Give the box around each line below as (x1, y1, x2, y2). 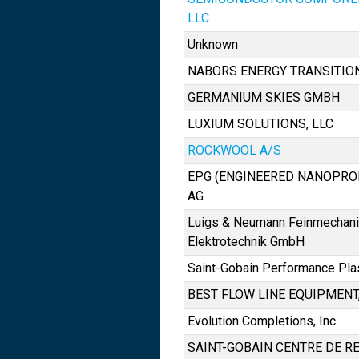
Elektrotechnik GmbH (188, 234, 305, 249)
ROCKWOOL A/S (188, 143, 281, 158)
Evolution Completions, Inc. (188, 313, 338, 329)
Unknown (188, 37, 238, 52)
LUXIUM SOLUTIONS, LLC (188, 116, 333, 131)
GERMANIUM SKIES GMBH (188, 90, 340, 105)
